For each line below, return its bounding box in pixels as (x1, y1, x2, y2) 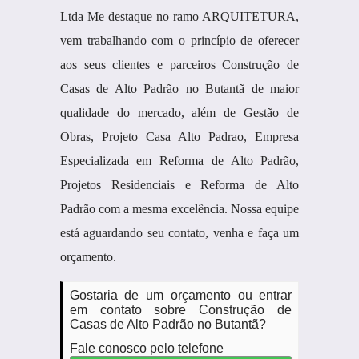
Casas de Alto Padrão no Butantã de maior (59, 82, 300, 95)
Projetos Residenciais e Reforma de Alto (59, 178, 300, 192)
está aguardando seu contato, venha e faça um (59, 226, 300, 240)
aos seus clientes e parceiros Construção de (59, 58, 300, 71)
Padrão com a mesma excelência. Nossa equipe (59, 202, 300, 216)
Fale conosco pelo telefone (69, 341, 224, 355)
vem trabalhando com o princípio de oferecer (59, 34, 300, 47)
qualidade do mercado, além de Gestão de (59, 106, 300, 119)
